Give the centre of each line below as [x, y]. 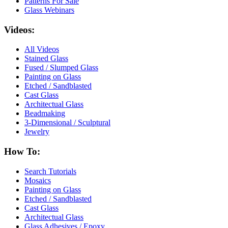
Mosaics [38, 180]
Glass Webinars [49, 10]
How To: [22, 152]
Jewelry [37, 132]
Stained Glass [46, 59]
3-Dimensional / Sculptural [67, 123]
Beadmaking [45, 113]
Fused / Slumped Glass [61, 68]
